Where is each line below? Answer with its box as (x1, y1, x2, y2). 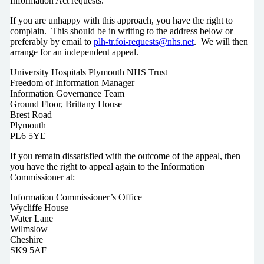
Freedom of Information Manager (9, 77, 134, 88)
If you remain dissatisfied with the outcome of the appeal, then (9, 150, 240, 161)
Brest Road (9, 109, 52, 120)
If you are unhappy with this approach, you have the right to (9, 15, 233, 25)
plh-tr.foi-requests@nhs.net (93, 36, 194, 47)
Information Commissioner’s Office (9, 192, 142, 202)
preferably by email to (9, 36, 94, 47)
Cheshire (9, 234, 43, 245)
